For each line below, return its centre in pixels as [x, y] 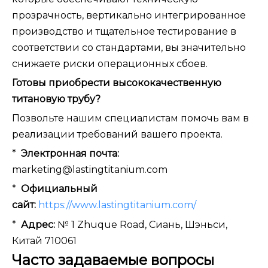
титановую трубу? [56, 99]
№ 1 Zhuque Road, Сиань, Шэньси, [142, 225]
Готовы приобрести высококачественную [117, 83]
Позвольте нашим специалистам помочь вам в [130, 118]
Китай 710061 [44, 241]
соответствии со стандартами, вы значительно [129, 48]
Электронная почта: [70, 154]
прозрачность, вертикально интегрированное [129, 16]
